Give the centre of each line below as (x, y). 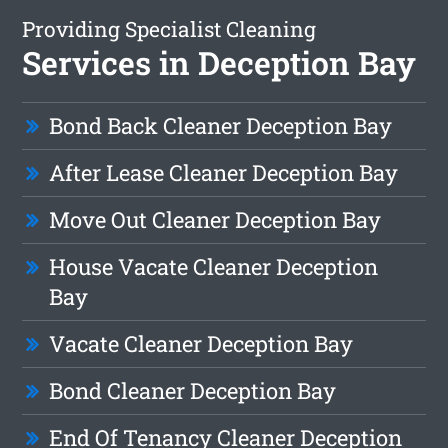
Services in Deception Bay (219, 63)
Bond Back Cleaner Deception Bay (221, 126)
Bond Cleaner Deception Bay (193, 391)
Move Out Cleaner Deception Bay (215, 220)
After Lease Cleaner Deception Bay (224, 173)
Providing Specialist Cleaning (169, 29)
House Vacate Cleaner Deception (214, 267)
